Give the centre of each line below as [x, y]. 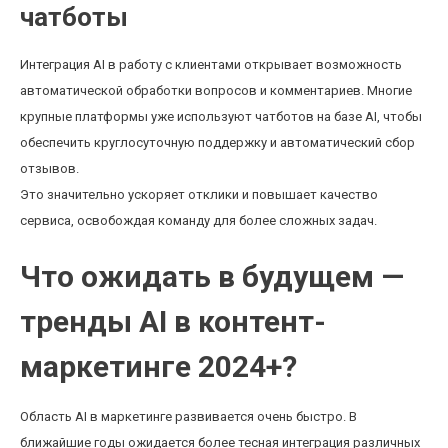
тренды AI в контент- [173, 321]
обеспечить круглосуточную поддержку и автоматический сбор [217, 142]
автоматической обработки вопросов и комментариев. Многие [216, 90]
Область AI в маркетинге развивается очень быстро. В [188, 416]
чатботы [74, 17]
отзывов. [49, 168]
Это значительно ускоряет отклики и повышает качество [199, 194]
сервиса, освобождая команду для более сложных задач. [198, 220]
